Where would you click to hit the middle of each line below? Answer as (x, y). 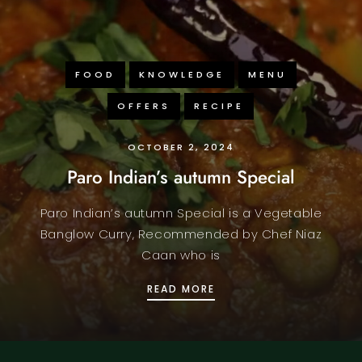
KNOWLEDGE (181, 74)
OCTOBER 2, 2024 (181, 147)
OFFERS (144, 105)
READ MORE (181, 288)
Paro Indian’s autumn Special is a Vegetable (181, 213)
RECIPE (219, 105)
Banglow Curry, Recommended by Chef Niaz (181, 234)
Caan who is (181, 255)
